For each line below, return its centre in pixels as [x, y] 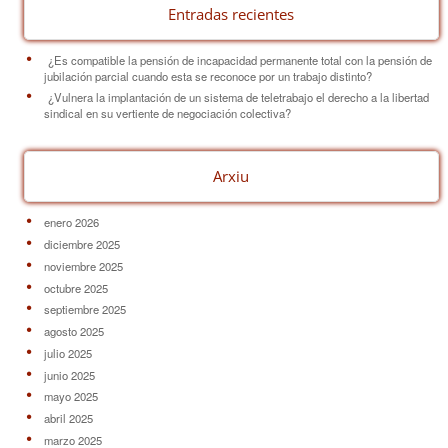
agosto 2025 [73, 331]
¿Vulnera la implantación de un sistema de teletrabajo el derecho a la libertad [238, 97]
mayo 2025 [70, 396]
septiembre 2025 [84, 309]
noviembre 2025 [83, 265]
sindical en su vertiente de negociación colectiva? [167, 113]
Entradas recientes [231, 13]
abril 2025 [68, 418]
